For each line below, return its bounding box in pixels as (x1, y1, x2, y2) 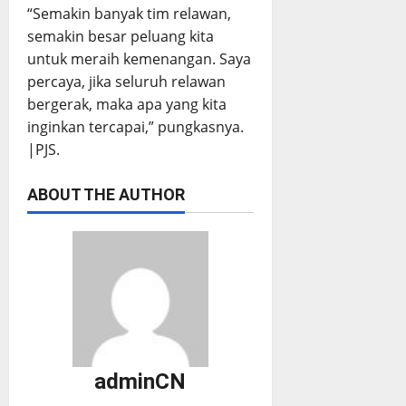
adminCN (94, 369, 187, 395)
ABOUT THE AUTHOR (27, 185, 185, 205)
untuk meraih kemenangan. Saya (27, 49, 251, 70)
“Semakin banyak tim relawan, (27, 4, 231, 24)
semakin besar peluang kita (27, 26, 214, 47)
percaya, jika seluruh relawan (27, 72, 226, 92)
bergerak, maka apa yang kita (27, 94, 227, 115)
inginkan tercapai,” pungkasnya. (27, 117, 244, 138)
